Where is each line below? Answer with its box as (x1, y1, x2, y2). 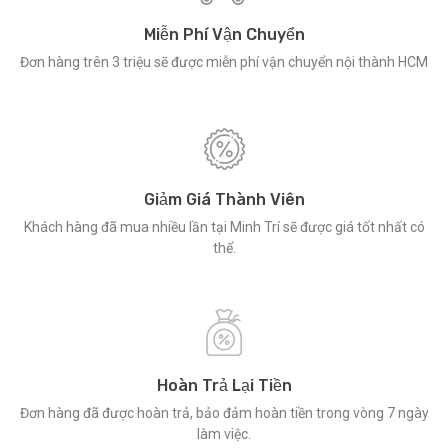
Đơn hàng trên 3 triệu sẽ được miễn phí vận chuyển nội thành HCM (20, 54, 428, 70)
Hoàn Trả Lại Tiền (156, 376, 292, 395)
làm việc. (197, 426, 251, 442)
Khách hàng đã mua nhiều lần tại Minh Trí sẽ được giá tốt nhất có (23, 219, 425, 235)
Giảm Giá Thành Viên (143, 190, 305, 209)
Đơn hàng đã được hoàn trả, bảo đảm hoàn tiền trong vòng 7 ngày (19, 405, 429, 421)
